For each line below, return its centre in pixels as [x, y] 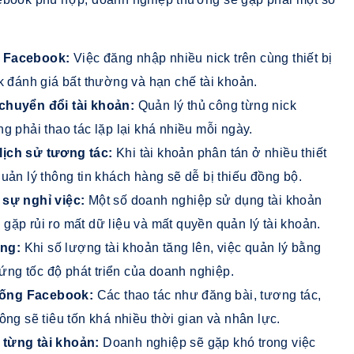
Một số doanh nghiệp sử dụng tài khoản [205, 200]
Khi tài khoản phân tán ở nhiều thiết [222, 153]
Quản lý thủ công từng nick [217, 105]
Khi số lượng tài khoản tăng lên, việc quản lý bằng [173, 247]
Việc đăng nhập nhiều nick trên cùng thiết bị [203, 58]
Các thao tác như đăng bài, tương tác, [209, 295]
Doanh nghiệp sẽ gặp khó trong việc [209, 342]
